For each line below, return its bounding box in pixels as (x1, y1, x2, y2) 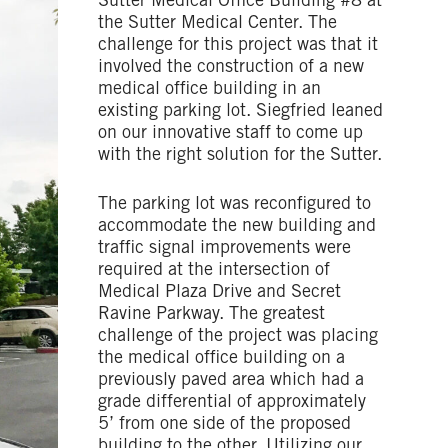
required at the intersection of (97, 262, 330, 280)
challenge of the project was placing (97, 328, 378, 346)
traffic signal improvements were (97, 240, 351, 258)
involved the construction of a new (97, 59, 364, 77)
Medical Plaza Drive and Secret (97, 284, 341, 302)
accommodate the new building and (97, 218, 376, 236)
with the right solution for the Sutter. (97, 147, 382, 165)
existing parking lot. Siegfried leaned (97, 103, 383, 121)
